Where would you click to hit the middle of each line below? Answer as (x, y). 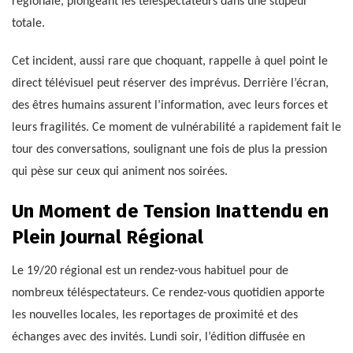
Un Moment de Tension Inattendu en (170, 212)
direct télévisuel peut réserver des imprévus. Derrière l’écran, (170, 84)
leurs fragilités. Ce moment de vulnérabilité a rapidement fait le (176, 128)
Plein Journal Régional (108, 238)
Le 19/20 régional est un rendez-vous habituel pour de (150, 271)
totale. (28, 24)
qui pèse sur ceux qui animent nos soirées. (120, 172)
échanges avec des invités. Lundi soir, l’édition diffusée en (158, 338)
